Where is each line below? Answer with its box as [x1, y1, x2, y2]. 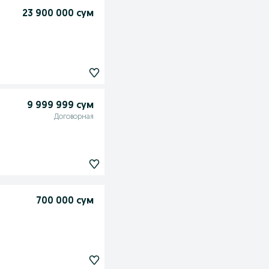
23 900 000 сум [22, 9, 94, 19]
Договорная [53, 113, 94, 121]
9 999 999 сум [26, 101, 94, 111]
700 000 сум [35, 196, 94, 207]
